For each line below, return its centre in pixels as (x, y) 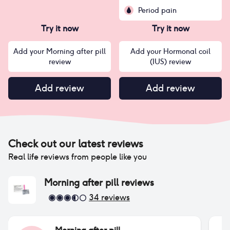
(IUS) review (170, 62)
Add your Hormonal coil (170, 51)
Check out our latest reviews (76, 144)
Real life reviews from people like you (78, 157)
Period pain (157, 10)
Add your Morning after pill (60, 51)
